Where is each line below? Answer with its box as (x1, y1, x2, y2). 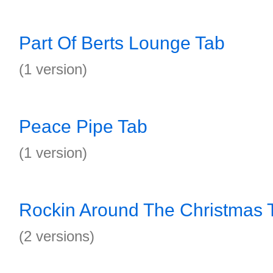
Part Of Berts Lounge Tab (19, 33, 225, 53)
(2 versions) (19, 228, 94, 244)
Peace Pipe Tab (19, 116, 147, 136)
